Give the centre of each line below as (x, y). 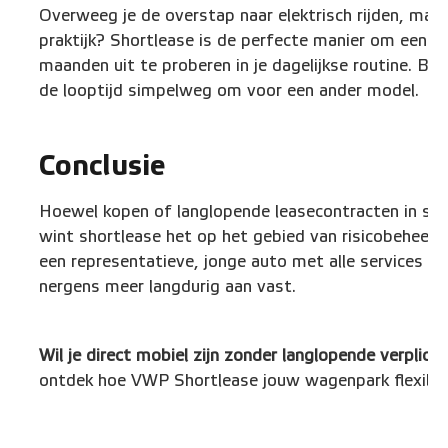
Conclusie (102, 165)
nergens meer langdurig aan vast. (168, 287)
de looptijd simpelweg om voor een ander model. (229, 90)
